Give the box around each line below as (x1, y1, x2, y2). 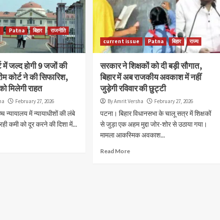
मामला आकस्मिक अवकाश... (100, 130, 165, 139)
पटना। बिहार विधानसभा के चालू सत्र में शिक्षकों (100, 109, 211, 117)
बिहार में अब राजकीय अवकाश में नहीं (100, 71, 201, 82)
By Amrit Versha (107, 97, 143, 105)
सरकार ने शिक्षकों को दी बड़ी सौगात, (100, 60, 202, 71)
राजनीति (51, 27, 66, 34)
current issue (103, 37, 139, 45)
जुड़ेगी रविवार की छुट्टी (100, 82, 166, 94)
